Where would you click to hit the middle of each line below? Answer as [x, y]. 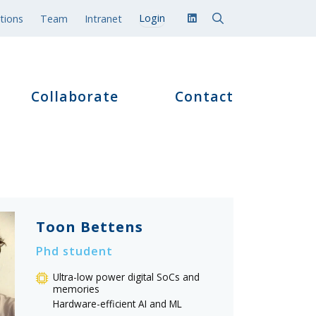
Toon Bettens [89, 227]
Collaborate [75, 96]
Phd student [74, 251]
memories [76, 289]
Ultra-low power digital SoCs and [126, 277]
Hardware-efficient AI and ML [117, 304]
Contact [204, 96]
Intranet [103, 18]
